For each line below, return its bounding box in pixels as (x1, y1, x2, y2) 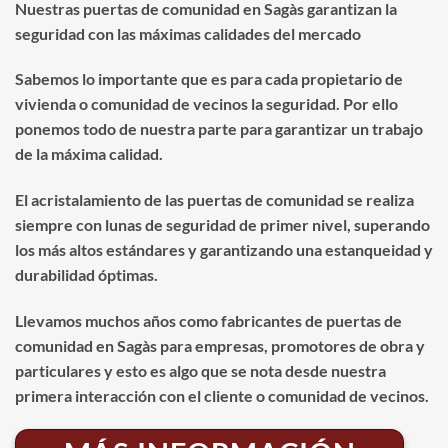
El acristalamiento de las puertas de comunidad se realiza (15, 190, 414, 210)
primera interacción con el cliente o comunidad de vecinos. (15, 385, 429, 405)
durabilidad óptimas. (15, 265, 158, 285)
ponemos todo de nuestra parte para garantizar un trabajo (15, 119, 423, 139)
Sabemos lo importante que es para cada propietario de (15, 69, 403, 89)
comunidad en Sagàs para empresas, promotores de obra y (15, 335, 425, 355)
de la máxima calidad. (15, 144, 163, 164)
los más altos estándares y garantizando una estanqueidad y (15, 240, 433, 260)
